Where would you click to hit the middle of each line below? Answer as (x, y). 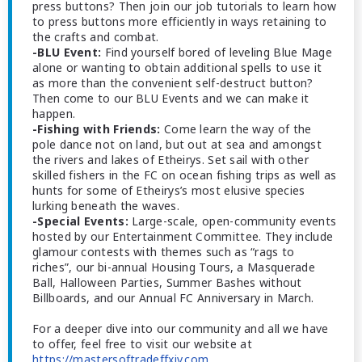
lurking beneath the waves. (106, 206)
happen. (54, 114)
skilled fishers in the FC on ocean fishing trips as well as (185, 175)
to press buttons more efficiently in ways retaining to (180, 21)
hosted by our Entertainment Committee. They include (183, 236)
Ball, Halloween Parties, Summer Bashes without (167, 282)
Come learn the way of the (236, 129)
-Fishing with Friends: (97, 129)
